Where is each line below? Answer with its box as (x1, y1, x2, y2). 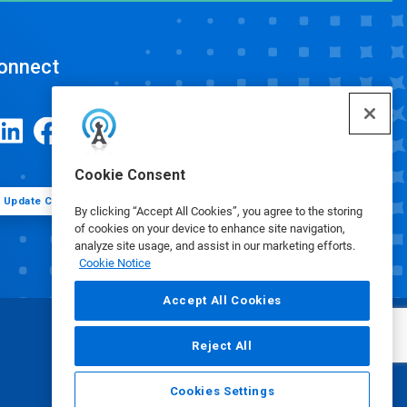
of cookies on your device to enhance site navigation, (74, 222, 345, 235)
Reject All (192, 339, 253, 352)
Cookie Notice (79, 256, 151, 270)
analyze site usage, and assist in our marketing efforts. (74, 239, 355, 253)
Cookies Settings (169, 384, 275, 398)
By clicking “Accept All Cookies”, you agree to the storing (74, 204, 362, 218)
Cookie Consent (74, 166, 185, 184)
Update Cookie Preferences (3, 194, 151, 207)
